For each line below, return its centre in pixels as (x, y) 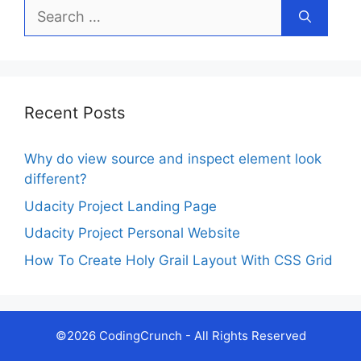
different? (56, 179)
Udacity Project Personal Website (132, 233)
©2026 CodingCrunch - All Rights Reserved (180, 335)
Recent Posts (75, 113)
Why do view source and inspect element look (173, 159)
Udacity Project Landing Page (120, 206)
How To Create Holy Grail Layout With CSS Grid (178, 260)
